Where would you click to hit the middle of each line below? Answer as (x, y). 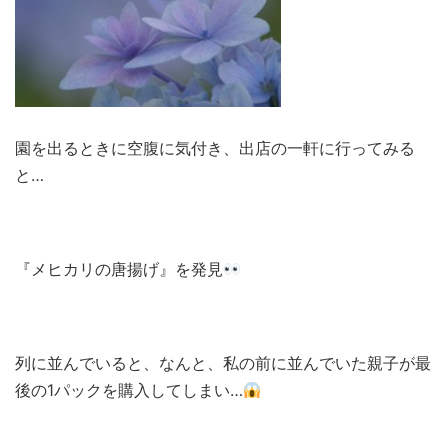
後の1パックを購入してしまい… (129, 390)
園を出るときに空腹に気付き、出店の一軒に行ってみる (215, 148)
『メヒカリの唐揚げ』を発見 (119, 269)
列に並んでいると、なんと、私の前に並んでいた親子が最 (223, 363)
